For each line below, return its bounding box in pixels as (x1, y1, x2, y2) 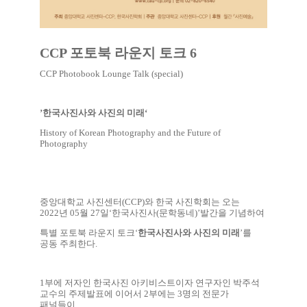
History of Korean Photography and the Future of (39, 127, 221, 138)
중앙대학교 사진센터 (39, 196, 122, 207)
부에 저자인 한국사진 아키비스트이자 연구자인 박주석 (44, 277, 260, 288)
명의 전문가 (182, 288, 229, 299)
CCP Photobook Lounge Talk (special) (39, 68, 183, 79)
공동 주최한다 (39, 238, 95, 249)
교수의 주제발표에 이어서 (39, 288, 144, 299)
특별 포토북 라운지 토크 (39, 227, 135, 238)
